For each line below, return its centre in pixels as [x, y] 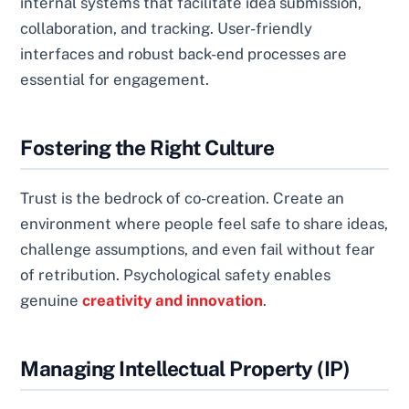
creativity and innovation [173, 300]
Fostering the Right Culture [147, 147]
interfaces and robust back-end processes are [184, 53]
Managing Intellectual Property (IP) [185, 369]
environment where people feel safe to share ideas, [204, 223]
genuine [52, 300]
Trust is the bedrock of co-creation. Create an [183, 198]
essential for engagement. [115, 79]
